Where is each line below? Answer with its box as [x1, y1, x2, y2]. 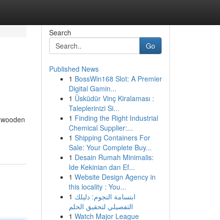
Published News [49, 64, 99, 74]
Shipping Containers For [74, 133, 150, 142]
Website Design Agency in [74, 172, 156, 182]
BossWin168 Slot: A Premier [74, 74, 162, 83]
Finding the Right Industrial [74, 113, 158, 123]
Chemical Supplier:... [68, 123, 133, 133]
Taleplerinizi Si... [68, 103, 119, 113]
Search [49, 27, 71, 37]
